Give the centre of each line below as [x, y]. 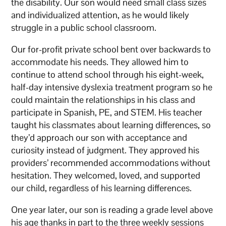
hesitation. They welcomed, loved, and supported [106, 175]
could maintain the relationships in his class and [103, 99]
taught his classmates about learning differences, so [111, 125]
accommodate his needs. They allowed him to [100, 62]
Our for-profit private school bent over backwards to [111, 49]
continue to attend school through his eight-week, [108, 74]
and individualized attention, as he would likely [100, 15]
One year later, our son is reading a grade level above [112, 209]
